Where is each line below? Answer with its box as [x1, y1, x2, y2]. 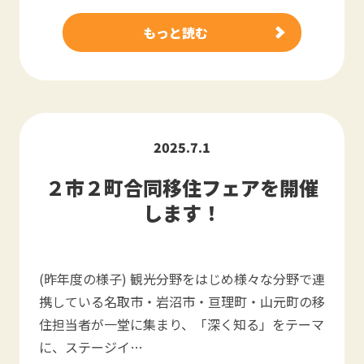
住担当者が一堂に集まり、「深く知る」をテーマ [39, 314, 324, 334]
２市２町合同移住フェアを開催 [45, 173, 318, 201]
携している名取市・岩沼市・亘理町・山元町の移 [39, 292, 325, 311]
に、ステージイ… [39, 337, 143, 357]
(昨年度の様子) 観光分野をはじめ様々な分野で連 [39, 269, 325, 288]
